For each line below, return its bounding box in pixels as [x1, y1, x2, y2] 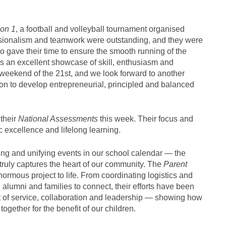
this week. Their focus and [98, 114, 193, 123]
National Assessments [18, 114, 98, 123]
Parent [163, 159, 187, 168]
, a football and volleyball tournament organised [16, 24, 185, 33]
